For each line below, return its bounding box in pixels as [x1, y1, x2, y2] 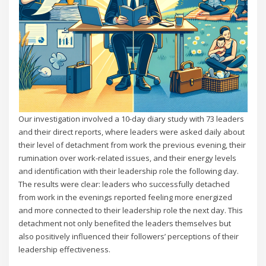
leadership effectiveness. [18, 243, 111, 255]
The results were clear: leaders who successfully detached [18, 178, 230, 189]
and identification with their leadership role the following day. [18, 165, 239, 176]
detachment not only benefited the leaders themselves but [18, 217, 232, 229]
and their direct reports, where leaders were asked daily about [18, 126, 245, 137]
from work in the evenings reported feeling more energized [18, 191, 233, 202]
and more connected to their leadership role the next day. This [18, 204, 243, 216]
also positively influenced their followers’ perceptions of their [18, 230, 239, 242]
